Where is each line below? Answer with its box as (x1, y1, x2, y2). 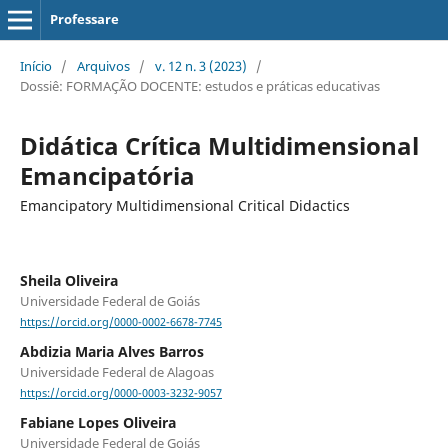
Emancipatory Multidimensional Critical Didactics (19, 195, 350, 215)
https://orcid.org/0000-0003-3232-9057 (19, 386, 222, 401)
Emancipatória (19, 158, 195, 192)
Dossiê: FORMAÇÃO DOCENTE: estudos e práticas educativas (19, 76, 380, 95)
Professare (49, 10, 119, 28)
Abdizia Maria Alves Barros (19, 342, 204, 362)
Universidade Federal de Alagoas (19, 363, 214, 382)
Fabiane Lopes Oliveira (19, 413, 176, 433)
